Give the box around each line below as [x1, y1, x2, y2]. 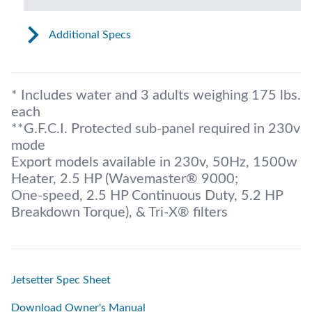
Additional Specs [48, 29, 131, 40]
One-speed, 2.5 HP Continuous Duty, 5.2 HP [11, 188, 283, 203]
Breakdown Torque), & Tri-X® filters [11, 205, 228, 219]
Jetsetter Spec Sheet [11, 274, 111, 286]
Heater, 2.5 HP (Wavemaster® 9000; [11, 171, 238, 186]
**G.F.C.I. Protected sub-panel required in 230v [11, 121, 300, 136]
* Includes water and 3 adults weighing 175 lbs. [11, 88, 301, 102]
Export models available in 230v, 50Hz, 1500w [11, 155, 297, 169]
